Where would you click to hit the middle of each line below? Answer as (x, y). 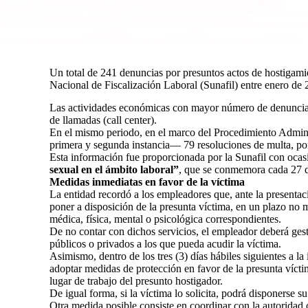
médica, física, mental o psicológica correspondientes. (165, 219)
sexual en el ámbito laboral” (114, 169)
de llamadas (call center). (103, 120)
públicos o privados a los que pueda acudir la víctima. (165, 244)
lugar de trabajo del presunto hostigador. (136, 281)
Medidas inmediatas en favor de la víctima (147, 182)
